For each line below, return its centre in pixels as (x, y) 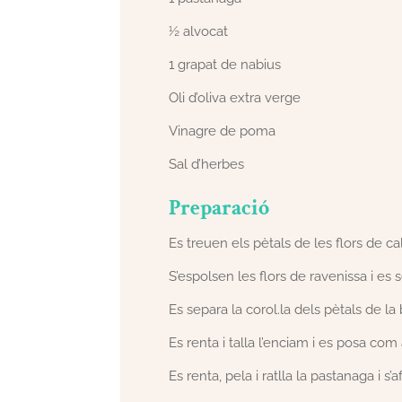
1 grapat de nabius (225, 65)
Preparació (219, 207)
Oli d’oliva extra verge (235, 98)
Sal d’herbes (207, 165)
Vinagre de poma (223, 131)
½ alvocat (199, 32)
